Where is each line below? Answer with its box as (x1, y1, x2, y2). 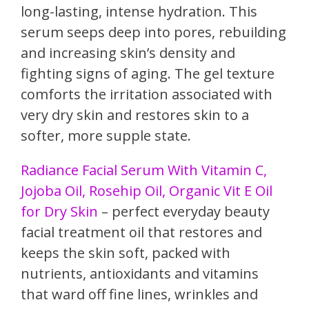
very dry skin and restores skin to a (21, 105, 249, 124)
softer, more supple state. (21, 126, 191, 145)
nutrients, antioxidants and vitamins (21, 263, 259, 283)
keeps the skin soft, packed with (21, 243, 230, 262)
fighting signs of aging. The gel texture (21, 63, 275, 83)
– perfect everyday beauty (98, 201, 270, 221)
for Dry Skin (21, 201, 98, 221)
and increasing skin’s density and (21, 43, 235, 62)
